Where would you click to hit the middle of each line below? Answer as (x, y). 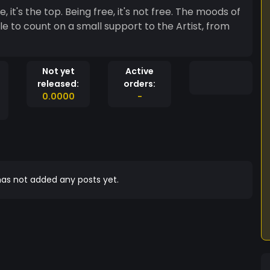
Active (140, 71)
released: (58, 84)
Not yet (58, 71)
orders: (140, 84)
